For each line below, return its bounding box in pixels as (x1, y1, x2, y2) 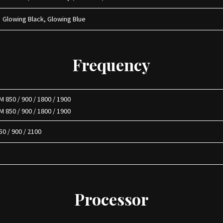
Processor (75, 188, 148, 210)
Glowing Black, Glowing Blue (2, 14, 89, 23)
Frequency (73, 54, 150, 75)
